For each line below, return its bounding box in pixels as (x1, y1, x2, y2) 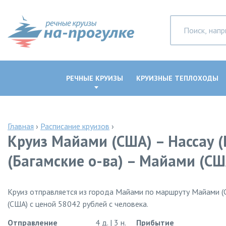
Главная (8, 121, 34, 131)
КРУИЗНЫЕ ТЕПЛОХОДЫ (136, 74, 218, 83)
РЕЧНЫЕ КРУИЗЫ (66, 74, 123, 83)
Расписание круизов (40, 121, 109, 131)
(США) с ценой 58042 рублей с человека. (8, 199, 148, 209)
